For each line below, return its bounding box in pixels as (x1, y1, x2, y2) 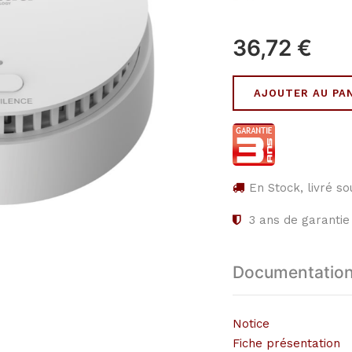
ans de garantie (255, 213, 350, 227)
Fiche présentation (233, 336, 340, 350)
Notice (233, 317, 269, 331)
